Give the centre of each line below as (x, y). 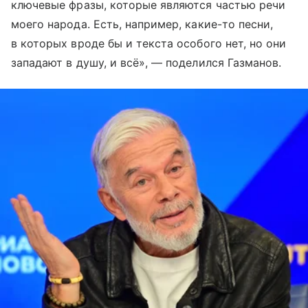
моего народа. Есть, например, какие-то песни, (142, 24)
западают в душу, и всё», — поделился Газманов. (146, 62)
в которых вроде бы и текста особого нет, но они (149, 43)
